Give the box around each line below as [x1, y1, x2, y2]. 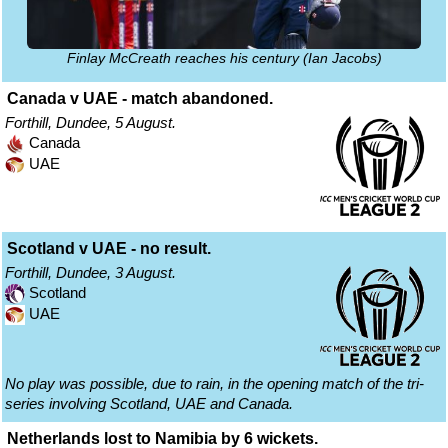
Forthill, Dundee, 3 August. [5, 264, 176, 282]
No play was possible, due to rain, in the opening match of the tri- [5, 375, 424, 393]
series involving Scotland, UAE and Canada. [5, 395, 293, 413]
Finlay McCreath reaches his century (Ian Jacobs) [66, 51, 382, 67]
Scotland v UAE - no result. [7, 240, 211, 258]
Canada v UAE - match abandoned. [7, 90, 273, 108]
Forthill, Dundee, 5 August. [5, 114, 176, 132]
